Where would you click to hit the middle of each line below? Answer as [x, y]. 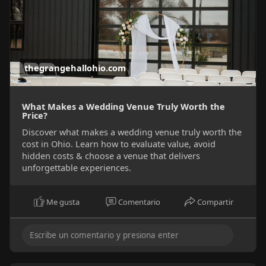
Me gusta [63, 202]
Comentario [139, 202]
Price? [34, 115]
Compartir [216, 202]
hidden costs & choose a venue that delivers [111, 155]
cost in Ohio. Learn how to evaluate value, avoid [118, 143]
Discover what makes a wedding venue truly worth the [132, 132]
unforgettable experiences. [76, 167]
